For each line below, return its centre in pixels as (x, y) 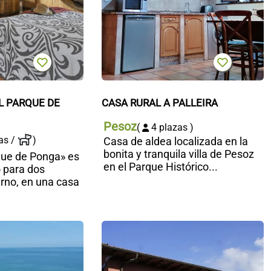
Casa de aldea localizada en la (175, 142)
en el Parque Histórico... (160, 167)
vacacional (109, 240)
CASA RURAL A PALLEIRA (159, 103)
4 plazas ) (171, 128)
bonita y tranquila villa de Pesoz (178, 154)
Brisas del (106, 252)
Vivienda (104, 227)
